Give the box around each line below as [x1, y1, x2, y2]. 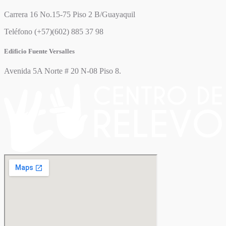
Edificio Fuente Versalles [4, 47, 75, 55]
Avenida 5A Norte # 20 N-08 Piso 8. [4, 67, 121, 75]
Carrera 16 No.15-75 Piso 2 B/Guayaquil [4, 10, 137, 19]
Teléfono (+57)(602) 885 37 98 [4, 27, 103, 36]
